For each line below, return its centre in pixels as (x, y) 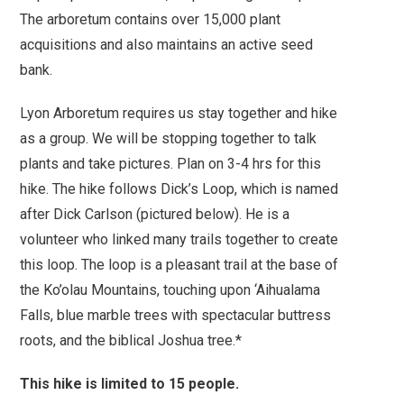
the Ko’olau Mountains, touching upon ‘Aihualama (170, 290)
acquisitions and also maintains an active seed (167, 45)
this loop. (51, 265)
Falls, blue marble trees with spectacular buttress (176, 316)
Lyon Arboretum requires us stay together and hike (179, 114)
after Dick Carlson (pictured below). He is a (155, 215)
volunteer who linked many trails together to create (179, 240)
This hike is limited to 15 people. (130, 384)
